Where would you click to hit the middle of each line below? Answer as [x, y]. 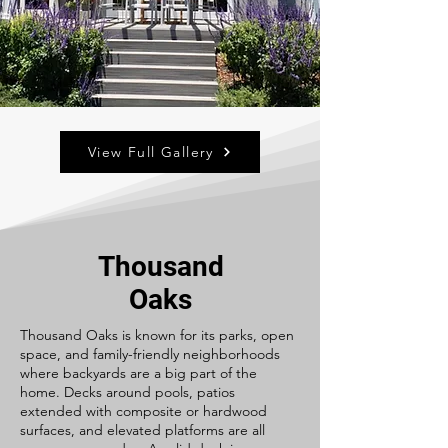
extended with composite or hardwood [143, 411]
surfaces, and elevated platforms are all [142, 430]
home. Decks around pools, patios [127, 392]
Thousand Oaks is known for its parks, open [157, 335]
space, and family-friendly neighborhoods [150, 354]
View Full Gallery [151, 152]
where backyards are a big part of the [138, 373]
